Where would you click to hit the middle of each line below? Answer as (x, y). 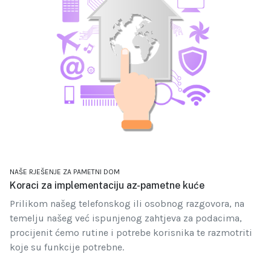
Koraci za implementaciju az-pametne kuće (107, 186)
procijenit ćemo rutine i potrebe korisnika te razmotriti (131, 233)
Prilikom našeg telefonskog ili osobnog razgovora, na (127, 204)
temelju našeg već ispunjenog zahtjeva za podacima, (126, 218)
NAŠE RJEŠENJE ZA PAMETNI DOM (65, 172)
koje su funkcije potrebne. (67, 247)
